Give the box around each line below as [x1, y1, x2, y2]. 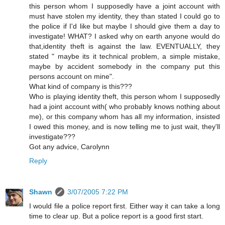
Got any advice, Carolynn [29, 143, 109, 151]
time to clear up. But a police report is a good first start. [29, 212, 203, 220]
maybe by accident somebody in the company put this [29, 62, 220, 71]
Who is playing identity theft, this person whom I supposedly [29, 92, 220, 101]
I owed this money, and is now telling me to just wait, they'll [29, 123, 220, 131]
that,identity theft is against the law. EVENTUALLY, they [29, 42, 220, 51]
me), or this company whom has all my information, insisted [29, 113, 220, 121]
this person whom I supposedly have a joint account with [29, 2, 220, 11]
